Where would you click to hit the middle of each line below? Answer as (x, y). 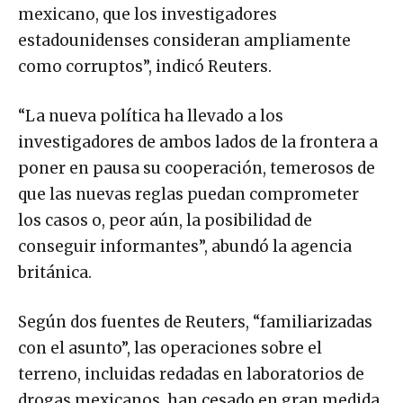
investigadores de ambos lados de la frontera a (198, 143)
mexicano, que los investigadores (148, 15)
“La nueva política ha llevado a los (151, 116)
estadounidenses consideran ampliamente (184, 41)
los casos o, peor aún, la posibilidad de (165, 221)
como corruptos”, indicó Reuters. (145, 67)
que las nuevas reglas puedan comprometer (188, 195)
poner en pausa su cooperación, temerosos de (197, 169)
